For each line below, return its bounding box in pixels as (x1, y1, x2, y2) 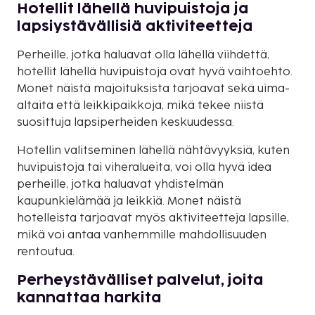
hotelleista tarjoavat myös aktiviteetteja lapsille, (17, 211, 289, 225)
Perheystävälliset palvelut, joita (17, 273, 264, 288)
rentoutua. (17, 245, 75, 259)
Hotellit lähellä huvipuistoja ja (17, 1, 249, 16)
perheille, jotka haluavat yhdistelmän (17, 177, 224, 191)
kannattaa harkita (17, 290, 162, 305)
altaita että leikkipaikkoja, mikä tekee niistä (17, 98, 264, 112)
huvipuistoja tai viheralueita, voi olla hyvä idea (17, 160, 271, 174)
